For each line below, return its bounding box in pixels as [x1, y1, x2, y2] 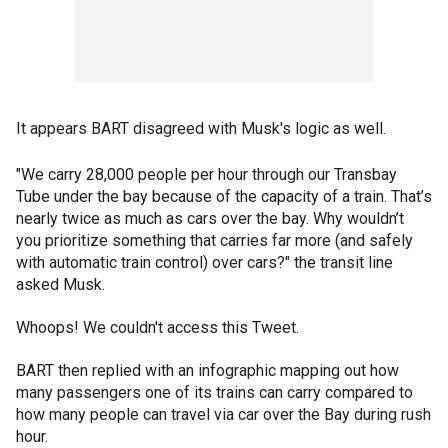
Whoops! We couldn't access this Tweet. [16, 318, 299, 337]
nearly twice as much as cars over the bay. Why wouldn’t [16, 209, 404, 228]
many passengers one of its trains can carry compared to [16, 383, 413, 402]
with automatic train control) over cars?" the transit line [16, 253, 393, 272]
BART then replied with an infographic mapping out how [16, 361, 399, 380]
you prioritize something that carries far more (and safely [16, 231, 413, 250]
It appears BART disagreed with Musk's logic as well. [16, 119, 386, 138]
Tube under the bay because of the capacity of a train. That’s [16, 187, 432, 206]
